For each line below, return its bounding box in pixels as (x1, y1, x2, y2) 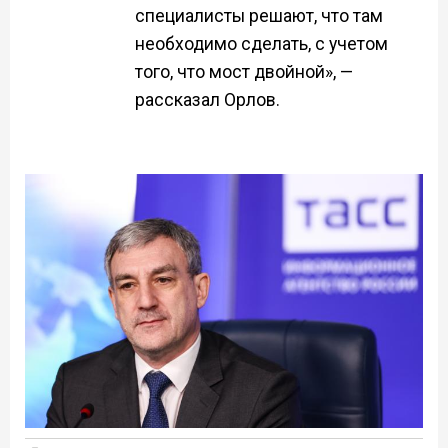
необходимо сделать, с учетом (135, 34, 388, 55)
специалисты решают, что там (135, 6, 383, 27)
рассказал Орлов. (135, 90, 280, 111)
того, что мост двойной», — (135, 62, 353, 83)
